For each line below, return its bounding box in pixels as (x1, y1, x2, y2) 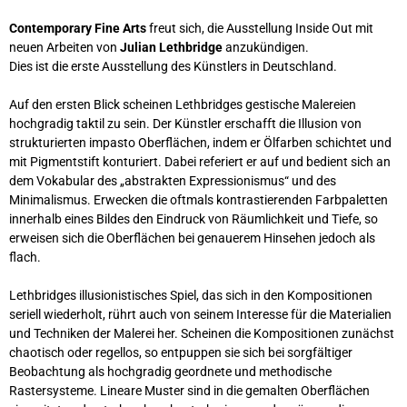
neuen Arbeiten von (9, 40, 120, 55)
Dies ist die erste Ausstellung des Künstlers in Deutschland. (9, 59, 337, 74)
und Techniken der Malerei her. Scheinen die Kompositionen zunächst (9, 326, 394, 342)
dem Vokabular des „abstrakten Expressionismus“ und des (9, 174, 336, 189)
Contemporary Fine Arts (9, 21, 146, 36)
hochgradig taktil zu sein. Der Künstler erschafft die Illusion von (9, 116, 362, 132)
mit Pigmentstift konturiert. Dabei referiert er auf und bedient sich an (9, 154, 391, 170)
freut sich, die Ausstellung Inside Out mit (146, 21, 373, 36)
